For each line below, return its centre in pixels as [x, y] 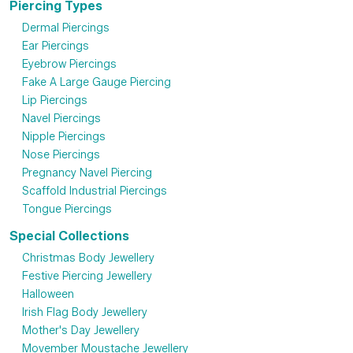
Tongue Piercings [67, 210]
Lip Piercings [55, 101]
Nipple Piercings [64, 137]
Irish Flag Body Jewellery [85, 313]
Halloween [48, 295]
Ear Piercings [56, 46]
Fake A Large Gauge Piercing [97, 83]
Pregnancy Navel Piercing [87, 173]
